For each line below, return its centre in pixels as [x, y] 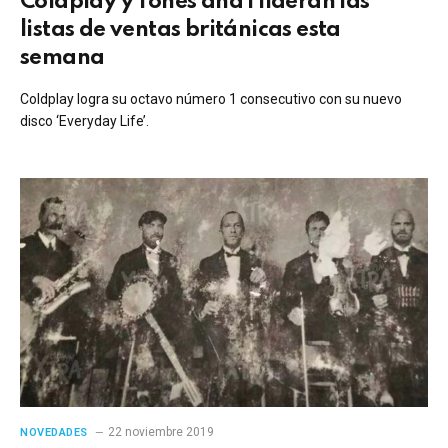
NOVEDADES [54, 432]
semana [62, 57]
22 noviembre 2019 [160, 432]
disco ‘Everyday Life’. [84, 120]
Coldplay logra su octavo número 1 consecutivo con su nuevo [211, 98]
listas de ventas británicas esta [180, 29]
